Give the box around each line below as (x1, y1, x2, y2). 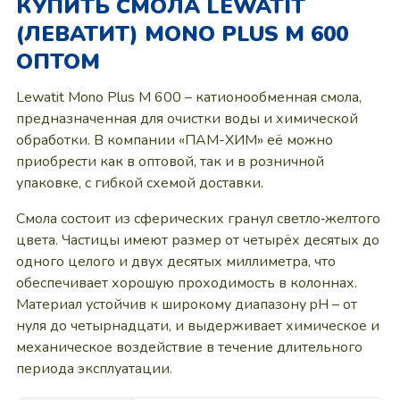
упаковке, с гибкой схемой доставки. (15, 173, 263, 193)
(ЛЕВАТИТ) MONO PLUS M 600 (15, 20, 348, 48)
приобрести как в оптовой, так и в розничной (15, 152, 324, 171)
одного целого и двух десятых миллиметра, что (15, 252, 336, 271)
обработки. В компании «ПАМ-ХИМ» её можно (15, 130, 333, 150)
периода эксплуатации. (15, 359, 172, 379)
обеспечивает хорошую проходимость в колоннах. (15, 273, 357, 293)
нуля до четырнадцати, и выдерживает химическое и (15, 316, 379, 336)
